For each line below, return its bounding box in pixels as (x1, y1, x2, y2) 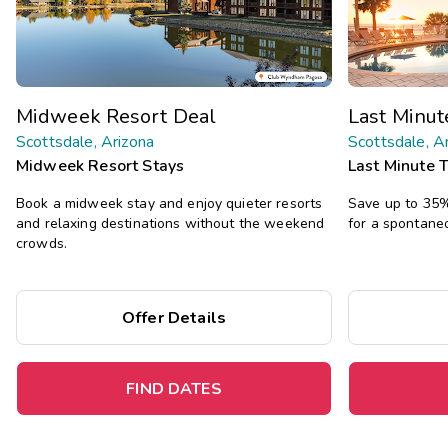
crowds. (16, 233, 67, 253)
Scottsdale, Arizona (16, 130, 155, 153)
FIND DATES (126, 378, 222, 400)
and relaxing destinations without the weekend (16, 213, 325, 233)
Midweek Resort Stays (16, 154, 185, 177)
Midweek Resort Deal (16, 102, 216, 130)
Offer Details (121, 306, 227, 329)
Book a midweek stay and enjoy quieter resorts (16, 193, 323, 213)
